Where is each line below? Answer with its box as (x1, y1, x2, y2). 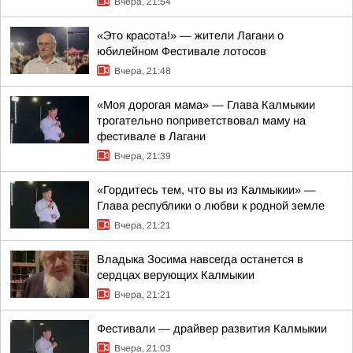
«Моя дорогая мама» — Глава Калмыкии (97, 98, 315, 111)
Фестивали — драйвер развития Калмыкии (97, 322, 327, 335)
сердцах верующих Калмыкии (97, 269, 255, 281)
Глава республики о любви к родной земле (97, 199, 325, 212)
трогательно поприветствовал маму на (97, 114, 306, 127)
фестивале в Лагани (97, 130, 206, 143)
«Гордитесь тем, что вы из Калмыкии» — (97, 184, 316, 196)
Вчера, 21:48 (114, 65, 171, 76)
